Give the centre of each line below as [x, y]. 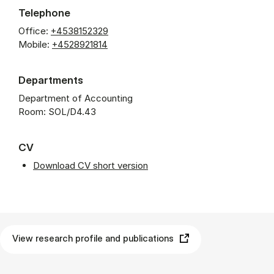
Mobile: [34, 44]
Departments [51, 80]
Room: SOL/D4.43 [57, 112]
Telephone [44, 13]
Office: [33, 31]
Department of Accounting [76, 98]
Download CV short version [91, 165]
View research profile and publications [93, 238]
